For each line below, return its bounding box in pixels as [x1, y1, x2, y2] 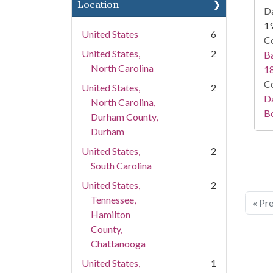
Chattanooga [91, 238, 146, 249]
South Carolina [91, 160, 152, 171]
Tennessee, [91, 194, 136, 205]
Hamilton [91, 208, 130, 220]
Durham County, [91, 111, 158, 122]
